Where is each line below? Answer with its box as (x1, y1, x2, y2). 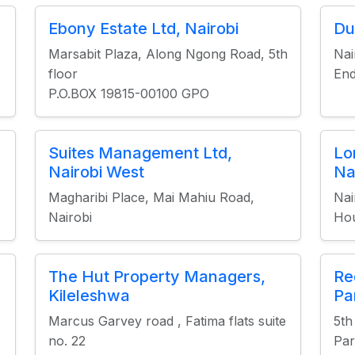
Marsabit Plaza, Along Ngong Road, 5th (48, 46, 288, 62)
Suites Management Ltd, (48, 143, 232, 162)
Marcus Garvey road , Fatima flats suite (48, 313, 286, 329)
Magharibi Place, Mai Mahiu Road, (48, 189, 254, 205)
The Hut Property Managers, (48, 267, 265, 286)
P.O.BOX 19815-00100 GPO (48, 86, 209, 101)
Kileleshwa (48, 286, 130, 305)
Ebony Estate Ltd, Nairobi (48, 19, 239, 38)
